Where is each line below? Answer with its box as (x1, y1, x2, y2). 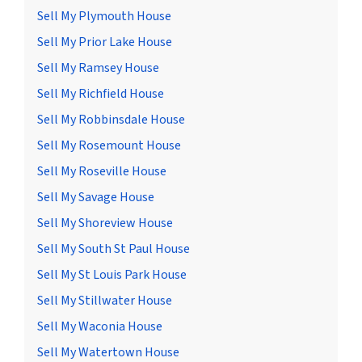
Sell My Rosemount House (37, 137, 181, 155)
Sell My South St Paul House (37, 240, 190, 259)
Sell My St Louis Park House (37, 266, 187, 284)
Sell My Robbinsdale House (37, 111, 185, 129)
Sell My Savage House (37, 188, 154, 207)
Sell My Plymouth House (37, 7, 171, 26)
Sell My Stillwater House (37, 292, 172, 310)
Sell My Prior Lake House (37, 33, 172, 52)
